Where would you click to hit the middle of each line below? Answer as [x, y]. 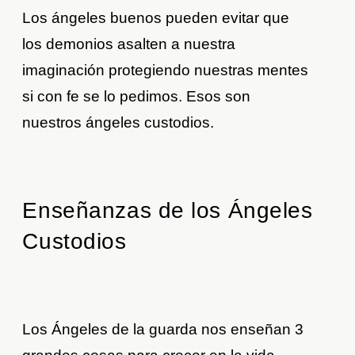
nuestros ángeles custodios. [118, 122]
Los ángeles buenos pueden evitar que [156, 17]
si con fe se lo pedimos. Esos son [137, 96]
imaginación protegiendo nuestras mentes [166, 70]
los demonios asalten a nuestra [129, 44]
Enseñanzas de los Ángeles [168, 211]
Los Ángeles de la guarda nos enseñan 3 [163, 330]
